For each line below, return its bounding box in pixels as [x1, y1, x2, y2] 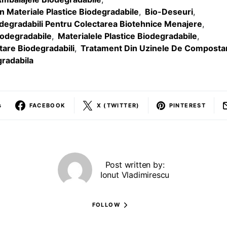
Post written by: [105, 160, 165, 170]
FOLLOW [92, 201, 120, 208]
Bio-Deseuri [145, 7, 193, 17]
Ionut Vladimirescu [100, 170, 170, 180]
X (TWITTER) [96, 101, 140, 109]
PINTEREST [169, 101, 206, 109]
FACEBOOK [29, 101, 66, 109]
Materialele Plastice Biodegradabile [58, 31, 197, 41]
